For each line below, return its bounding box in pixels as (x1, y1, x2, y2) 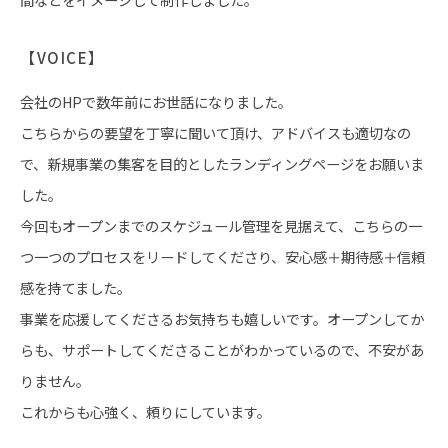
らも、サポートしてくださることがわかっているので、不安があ (20, 339, 424, 361)
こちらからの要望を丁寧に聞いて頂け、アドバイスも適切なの (20, 122, 411, 144)
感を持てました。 (20, 277, 131, 299)
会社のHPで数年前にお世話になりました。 (20, 91, 292, 113)
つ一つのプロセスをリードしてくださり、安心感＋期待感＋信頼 (20, 246, 425, 268)
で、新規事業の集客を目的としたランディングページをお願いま (20, 153, 424, 175)
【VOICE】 (20, 47, 105, 69)
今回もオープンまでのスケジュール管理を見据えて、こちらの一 (20, 215, 422, 237)
